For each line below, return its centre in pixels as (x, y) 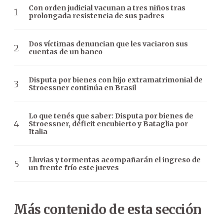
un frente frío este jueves (74, 168)
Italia (38, 132)
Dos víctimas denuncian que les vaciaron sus (108, 44)
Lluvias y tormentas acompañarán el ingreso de (115, 160)
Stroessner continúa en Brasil (82, 88)
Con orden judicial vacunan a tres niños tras (107, 8)
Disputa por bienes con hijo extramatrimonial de (116, 80)
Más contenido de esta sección (108, 210)
